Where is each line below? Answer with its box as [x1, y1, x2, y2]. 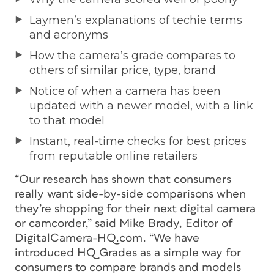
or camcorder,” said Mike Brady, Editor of [15, 217, 233, 229]
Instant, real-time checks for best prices [29, 134, 246, 148]
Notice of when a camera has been [29, 84, 221, 98]
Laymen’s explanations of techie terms [29, 13, 242, 27]
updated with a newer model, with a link [29, 98, 253, 113]
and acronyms [29, 28, 108, 42]
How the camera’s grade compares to [29, 48, 235, 62]
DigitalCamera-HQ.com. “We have [15, 232, 199, 244]
